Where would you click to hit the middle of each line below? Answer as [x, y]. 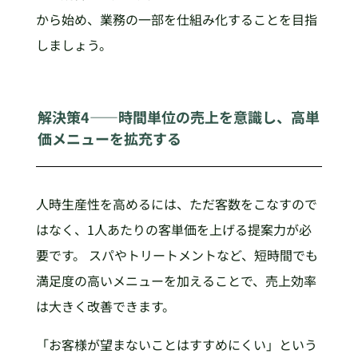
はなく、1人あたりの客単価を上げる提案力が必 [173, 230]
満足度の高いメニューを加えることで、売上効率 [176, 281]
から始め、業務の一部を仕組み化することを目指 [176, 19]
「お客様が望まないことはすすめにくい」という [176, 345]
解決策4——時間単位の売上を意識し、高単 [179, 116]
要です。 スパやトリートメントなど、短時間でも [177, 255]
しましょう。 [74, 44]
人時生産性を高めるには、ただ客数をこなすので [176, 204]
